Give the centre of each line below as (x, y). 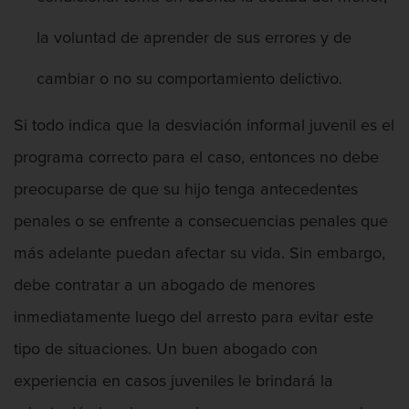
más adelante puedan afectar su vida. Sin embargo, (199, 254)
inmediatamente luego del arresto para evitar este (194, 318)
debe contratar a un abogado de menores (164, 286)
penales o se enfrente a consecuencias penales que (201, 222)
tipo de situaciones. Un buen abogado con (166, 350)
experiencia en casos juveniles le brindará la (173, 382)
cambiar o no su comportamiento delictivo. (189, 80)
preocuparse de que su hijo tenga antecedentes (186, 190)
